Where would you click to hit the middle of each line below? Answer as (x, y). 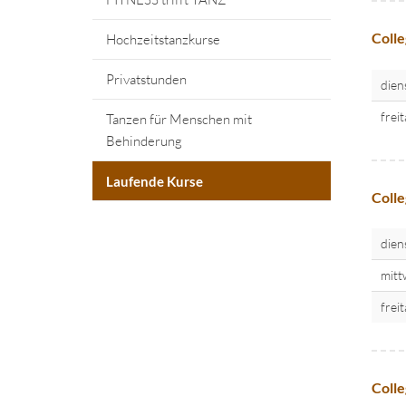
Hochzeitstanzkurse (163, 39)
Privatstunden (146, 79)
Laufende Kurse (155, 181)
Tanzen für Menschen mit (179, 119)
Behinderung (144, 141)
